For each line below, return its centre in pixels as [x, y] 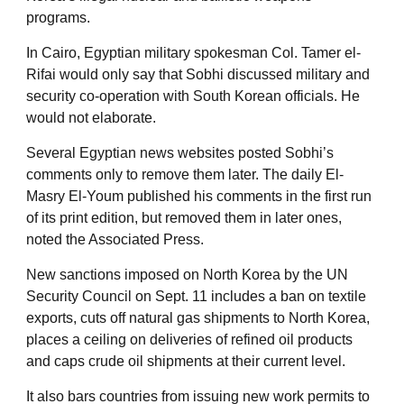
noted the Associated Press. [115, 239]
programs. [58, 17]
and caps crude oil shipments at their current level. [186, 361]
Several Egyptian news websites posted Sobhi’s [180, 152]
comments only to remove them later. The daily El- [185, 174]
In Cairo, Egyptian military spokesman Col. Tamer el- [193, 52]
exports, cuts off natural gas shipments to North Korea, [198, 317]
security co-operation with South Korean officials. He [193, 96]
